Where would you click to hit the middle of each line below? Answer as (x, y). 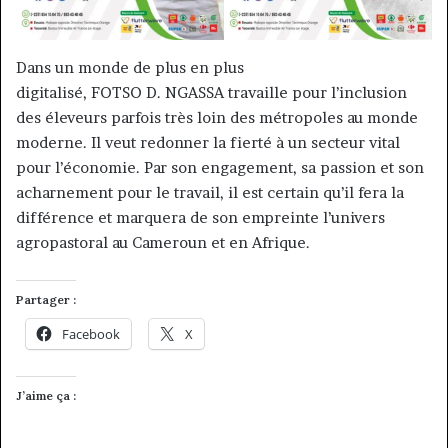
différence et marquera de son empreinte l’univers (200, 218)
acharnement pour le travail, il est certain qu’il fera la (210, 193)
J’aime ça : (46, 396)
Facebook (91, 334)
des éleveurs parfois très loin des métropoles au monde (217, 118)
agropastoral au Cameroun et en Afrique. (165, 243)
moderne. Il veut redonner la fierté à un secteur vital (208, 143)
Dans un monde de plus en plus (130, 68)
